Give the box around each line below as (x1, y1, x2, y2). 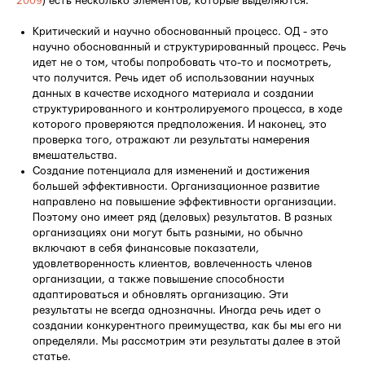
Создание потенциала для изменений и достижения (33, 165, 310, 178)
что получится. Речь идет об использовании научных (33, 73, 314, 85)
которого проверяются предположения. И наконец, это (33, 119, 327, 131)
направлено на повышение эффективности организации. (33, 196, 336, 209)
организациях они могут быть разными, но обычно (33, 227, 303, 240)
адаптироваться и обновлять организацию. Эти (33, 289, 288, 301)
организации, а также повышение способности (33, 274, 284, 286)
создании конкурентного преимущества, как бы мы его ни (33, 320, 341, 332)
